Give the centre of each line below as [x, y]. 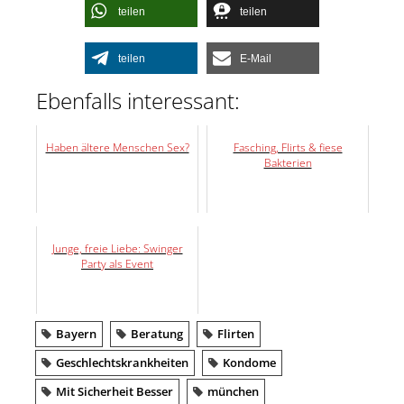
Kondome [249, 363]
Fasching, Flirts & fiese [288, 148]
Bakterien [288, 163]
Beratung [157, 334]
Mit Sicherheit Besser [115, 392]
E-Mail [256, 58]
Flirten [236, 334]
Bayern [76, 334]
